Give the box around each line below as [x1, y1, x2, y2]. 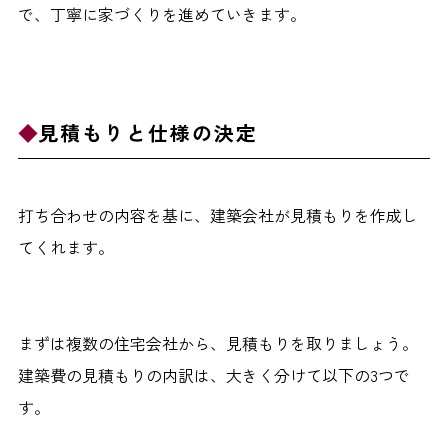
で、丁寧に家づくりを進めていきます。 [17, 2, 306, 27]
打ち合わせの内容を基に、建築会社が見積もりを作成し [17, 203, 418, 228]
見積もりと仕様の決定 [37, 118, 258, 148]
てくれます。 [17, 235, 114, 260]
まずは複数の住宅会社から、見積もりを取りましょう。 [17, 331, 418, 356]
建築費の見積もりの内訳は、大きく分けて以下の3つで [17, 363, 410, 388]
